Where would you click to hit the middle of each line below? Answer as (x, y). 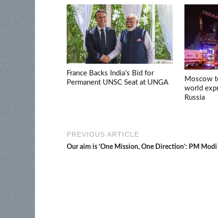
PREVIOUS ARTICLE (103, 135)
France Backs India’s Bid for (110, 73)
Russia (195, 98)
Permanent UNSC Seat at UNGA (118, 82)
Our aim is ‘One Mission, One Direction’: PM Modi (142, 147)
